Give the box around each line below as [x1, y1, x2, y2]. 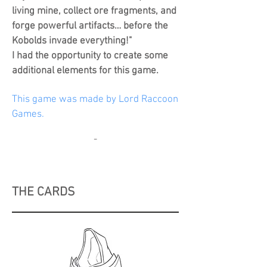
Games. [12, 108, 44, 120]
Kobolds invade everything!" [12, 35, 132, 47]
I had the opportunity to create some [12, 50, 168, 62]
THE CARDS [12, 185, 75, 200]
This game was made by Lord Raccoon [12, 94, 178, 105]
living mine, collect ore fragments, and [12, 5, 176, 17]
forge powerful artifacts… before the [12, 20, 168, 32]
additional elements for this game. [12, 65, 159, 77]
